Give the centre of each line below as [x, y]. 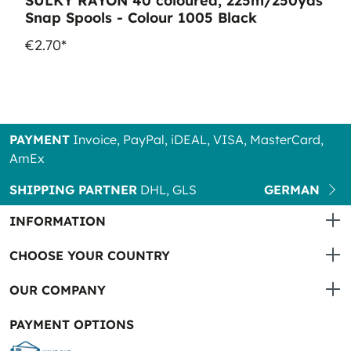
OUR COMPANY [58, 290]
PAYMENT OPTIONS [72, 324]
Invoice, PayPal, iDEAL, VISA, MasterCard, [197, 139]
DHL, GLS [167, 190]
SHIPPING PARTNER [73, 190]
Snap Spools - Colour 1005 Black [192, 18]
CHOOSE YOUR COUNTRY [90, 255]
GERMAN [292, 190]
